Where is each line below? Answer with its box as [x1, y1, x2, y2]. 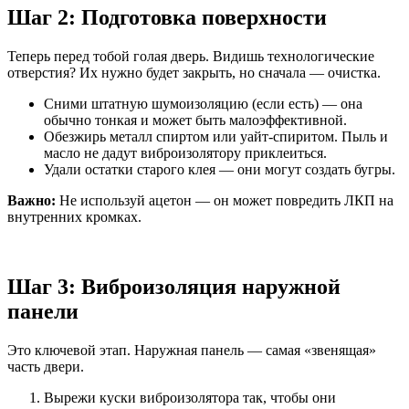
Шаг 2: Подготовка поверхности [7, 5, 327, 29]
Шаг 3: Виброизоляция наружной [7, 274, 341, 299]
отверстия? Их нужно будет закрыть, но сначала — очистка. [7, 64, 381, 80]
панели [7, 299, 79, 323]
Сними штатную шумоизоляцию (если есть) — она [44, 95, 362, 111]
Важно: [7, 192, 56, 208]
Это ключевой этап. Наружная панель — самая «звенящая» [7, 341, 376, 358]
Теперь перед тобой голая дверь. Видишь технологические [7, 47, 374, 64]
